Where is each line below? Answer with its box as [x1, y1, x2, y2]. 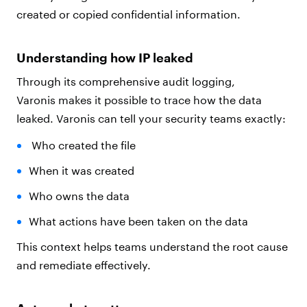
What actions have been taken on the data [28, 214, 251, 228]
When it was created [28, 164, 137, 177]
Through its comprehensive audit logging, [16, 75, 235, 88]
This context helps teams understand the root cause [16, 240, 288, 254]
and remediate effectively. [16, 258, 156, 272]
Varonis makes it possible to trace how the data [16, 93, 262, 107]
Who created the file [28, 138, 138, 152]
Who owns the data [28, 189, 132, 203]
